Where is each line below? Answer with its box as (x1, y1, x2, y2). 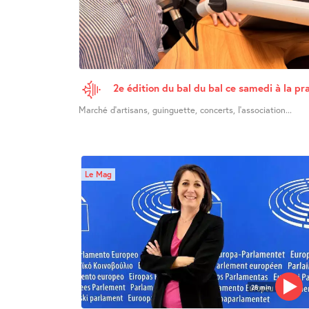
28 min (251, 283, 272, 291)
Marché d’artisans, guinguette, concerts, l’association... (78, 103, 292, 116)
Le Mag (84, 169, 112, 180)
